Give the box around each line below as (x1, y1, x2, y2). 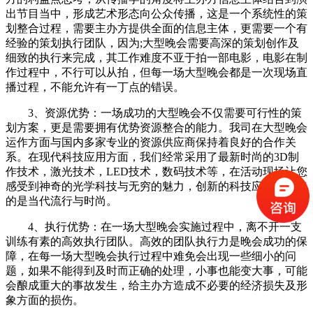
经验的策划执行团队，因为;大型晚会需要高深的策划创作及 (6, 36, 299, 49)
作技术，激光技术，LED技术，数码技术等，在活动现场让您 (6, 165, 307, 177)
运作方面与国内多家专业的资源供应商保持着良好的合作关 (6, 136, 296, 148)
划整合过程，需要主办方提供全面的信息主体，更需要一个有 (6, 22, 307, 34)
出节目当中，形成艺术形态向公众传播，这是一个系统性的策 (6, 7, 307, 20)
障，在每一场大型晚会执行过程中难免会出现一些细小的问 (6, 249, 296, 262)
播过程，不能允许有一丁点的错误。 (6, 80, 184, 93)
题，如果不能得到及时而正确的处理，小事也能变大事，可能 (6, 264, 307, 277)
